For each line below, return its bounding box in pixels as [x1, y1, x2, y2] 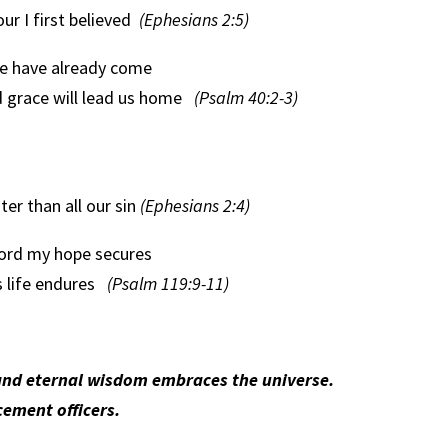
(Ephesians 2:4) [136, 193, 251, 217]
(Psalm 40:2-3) [194, 85, 299, 109]
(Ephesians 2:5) [139, 7, 250, 31]
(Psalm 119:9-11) [107, 271, 230, 295]
